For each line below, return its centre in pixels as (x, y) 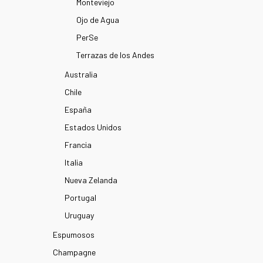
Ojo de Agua (98, 20)
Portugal (80, 198)
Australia (81, 74)
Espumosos (74, 235)
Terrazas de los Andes (115, 55)
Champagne (74, 252)
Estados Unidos (93, 127)
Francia (78, 145)
